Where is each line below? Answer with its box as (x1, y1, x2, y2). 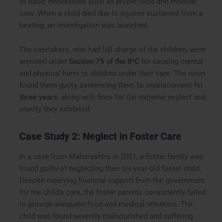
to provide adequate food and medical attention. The (19, 200, 193, 209)
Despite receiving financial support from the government (19, 176, 205, 185)
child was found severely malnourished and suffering (19, 212, 193, 221)
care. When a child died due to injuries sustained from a (19, 8, 203, 18)
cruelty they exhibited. (19, 105, 92, 114)
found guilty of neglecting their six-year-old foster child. (19, 164, 202, 173)
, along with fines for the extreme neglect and (57, 93, 206, 102)
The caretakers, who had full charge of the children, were (19, 45, 206, 55)
